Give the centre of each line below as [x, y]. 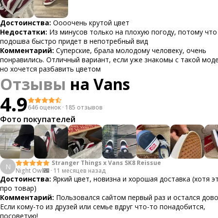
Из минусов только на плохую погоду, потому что [133, 32]
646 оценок [44, 107]
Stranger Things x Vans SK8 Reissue [106, 163]
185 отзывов [84, 107]
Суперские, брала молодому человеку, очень [131, 50]
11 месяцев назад [80, 170]
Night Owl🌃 [32, 170]
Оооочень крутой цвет [91, 23]
